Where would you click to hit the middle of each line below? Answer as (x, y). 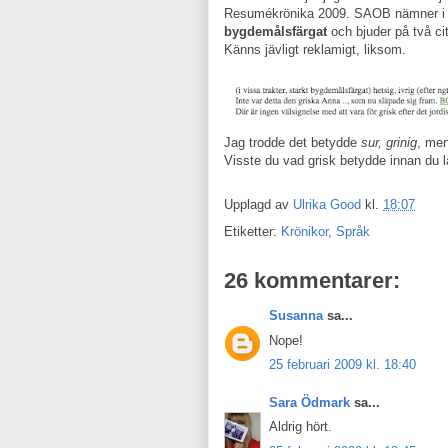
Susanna (296, 315)
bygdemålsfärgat (275, 31)
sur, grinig (389, 142)
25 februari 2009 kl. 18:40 (342, 364)
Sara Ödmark (309, 402)
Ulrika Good (327, 205)
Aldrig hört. (300, 426)
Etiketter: (252, 231)
